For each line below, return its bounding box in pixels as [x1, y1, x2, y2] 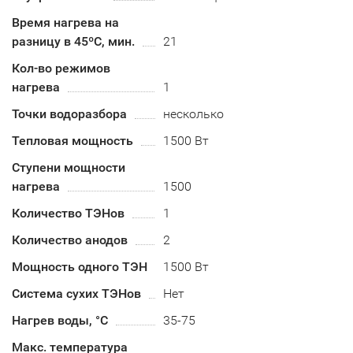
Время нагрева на [12, 15, 119, 30]
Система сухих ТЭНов [12, 286, 141, 301]
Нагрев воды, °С [12, 313, 108, 328]
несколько [163, 106, 225, 121]
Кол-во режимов [12, 61, 110, 76]
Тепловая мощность [12, 133, 133, 148]
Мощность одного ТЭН [12, 259, 147, 274]
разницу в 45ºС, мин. [12, 34, 135, 49]
